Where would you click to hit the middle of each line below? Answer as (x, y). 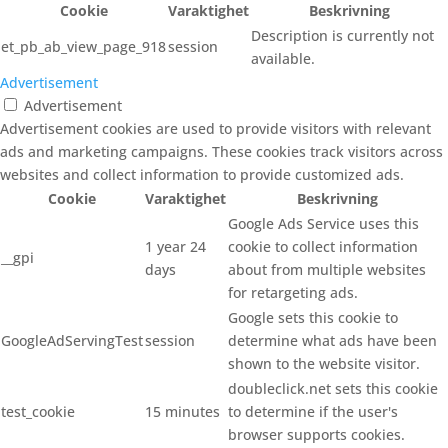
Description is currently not (342, 35)
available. (283, 58)
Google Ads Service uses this (323, 223)
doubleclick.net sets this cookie (333, 388)
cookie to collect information (323, 246)
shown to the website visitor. (324, 363)
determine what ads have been (332, 340)
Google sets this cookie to (313, 317)
